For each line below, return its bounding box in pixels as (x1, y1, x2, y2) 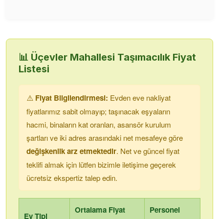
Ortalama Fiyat (75, 204, 125, 215)
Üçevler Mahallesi (31, 51, 115, 63)
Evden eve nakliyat (108, 92, 171, 103)
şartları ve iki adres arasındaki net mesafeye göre (26, 132, 183, 143)
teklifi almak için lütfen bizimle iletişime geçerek (26, 159, 176, 170)
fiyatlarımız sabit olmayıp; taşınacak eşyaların (26, 106, 170, 116)
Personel (150, 204, 180, 215)
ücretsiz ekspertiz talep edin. (26, 173, 117, 183)
